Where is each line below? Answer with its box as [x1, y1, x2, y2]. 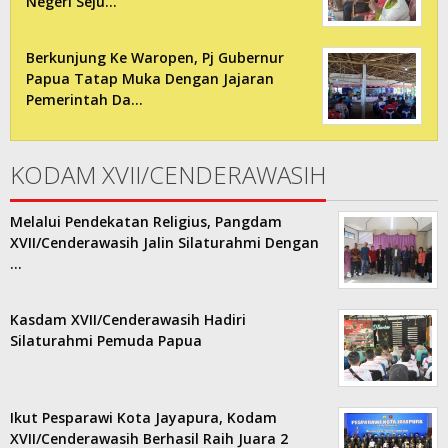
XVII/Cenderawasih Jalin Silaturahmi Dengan [10, 233, 319, 253]
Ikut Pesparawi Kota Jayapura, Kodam [10, 408, 277, 428]
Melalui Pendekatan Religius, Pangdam [10, 212, 282, 232]
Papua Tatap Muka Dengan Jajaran [26, 69, 274, 89]
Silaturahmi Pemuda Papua [10, 331, 202, 351]
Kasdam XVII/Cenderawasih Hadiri [10, 310, 246, 330]
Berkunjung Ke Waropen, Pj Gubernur [26, 48, 284, 68]
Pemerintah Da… [26, 90, 143, 110]
